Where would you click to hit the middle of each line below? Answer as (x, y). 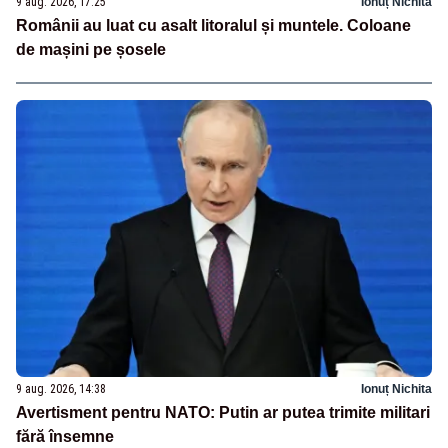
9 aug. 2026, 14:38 (61, 388)
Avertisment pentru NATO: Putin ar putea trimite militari (223, 412)
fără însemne (65, 436)
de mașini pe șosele (91, 50)
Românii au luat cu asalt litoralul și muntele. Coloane (213, 26)
